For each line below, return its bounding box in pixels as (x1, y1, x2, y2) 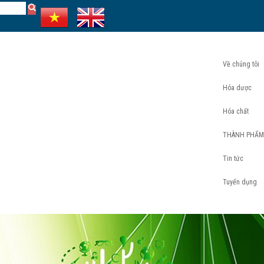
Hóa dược (223, 83, 252, 92)
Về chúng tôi (223, 60, 259, 68)
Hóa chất (223, 107, 249, 115)
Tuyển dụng (223, 177, 257, 186)
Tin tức (223, 154, 243, 163)
